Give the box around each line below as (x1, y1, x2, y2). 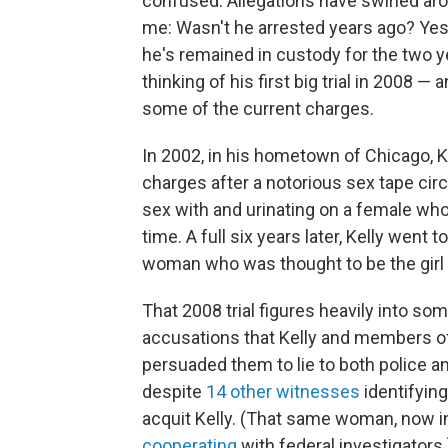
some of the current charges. (142, 98, 374, 119)
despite (142, 381, 206, 402)
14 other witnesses (206, 381, 360, 402)
